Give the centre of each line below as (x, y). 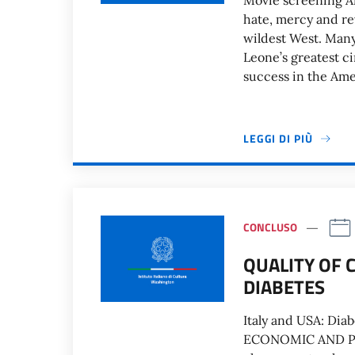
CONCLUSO (270, 227)
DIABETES (284, 287)
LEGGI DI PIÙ (278, 138)
